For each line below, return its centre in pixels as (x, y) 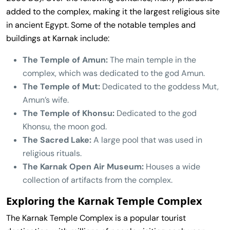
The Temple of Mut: (61, 86)
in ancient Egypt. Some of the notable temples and (101, 25)
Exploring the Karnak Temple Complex (104, 201)
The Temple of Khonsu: (69, 113)
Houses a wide (172, 166)
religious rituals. (52, 153)
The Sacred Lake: (57, 140)
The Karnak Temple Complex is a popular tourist (96, 218)
